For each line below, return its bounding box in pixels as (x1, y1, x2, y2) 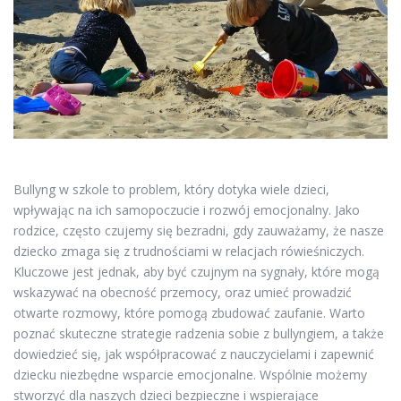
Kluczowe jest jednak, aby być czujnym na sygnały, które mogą (13, 262, 380, 280)
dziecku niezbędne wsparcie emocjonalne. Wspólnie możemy (13, 365, 367, 383)
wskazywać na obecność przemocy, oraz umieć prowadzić (13, 283, 352, 301)
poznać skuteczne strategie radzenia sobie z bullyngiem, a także (13, 324, 384, 342)
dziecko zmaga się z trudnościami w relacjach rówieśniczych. (13, 242, 364, 260)
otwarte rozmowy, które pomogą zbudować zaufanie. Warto (13, 303, 365, 321)
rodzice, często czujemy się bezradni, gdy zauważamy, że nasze (13, 221, 384, 239)
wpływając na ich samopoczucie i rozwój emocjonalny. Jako (13, 200, 360, 218)
